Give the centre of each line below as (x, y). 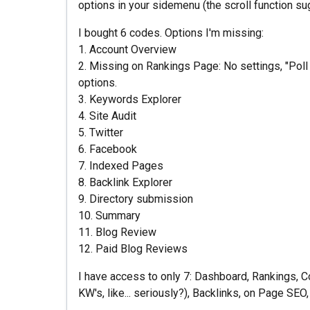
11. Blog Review (117, 232)
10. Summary (109, 216)
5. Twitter (101, 133)
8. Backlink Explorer (125, 182)
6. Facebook (108, 149)
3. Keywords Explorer (130, 99)
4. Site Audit (107, 116)
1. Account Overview (127, 49)
